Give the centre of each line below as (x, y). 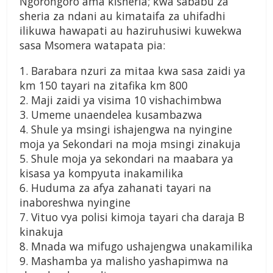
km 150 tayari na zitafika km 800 (104, 86)
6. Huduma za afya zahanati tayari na (115, 188)
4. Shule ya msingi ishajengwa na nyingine (126, 129)
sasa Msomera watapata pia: (92, 45)
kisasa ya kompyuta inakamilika (101, 173)
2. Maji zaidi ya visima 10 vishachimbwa (121, 100)
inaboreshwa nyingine (75, 203)
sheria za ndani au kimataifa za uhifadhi (122, 16)
